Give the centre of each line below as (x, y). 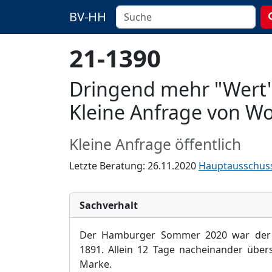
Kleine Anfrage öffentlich (155, 144)
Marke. (96, 264)
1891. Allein (107, 250)
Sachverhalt (109, 205)
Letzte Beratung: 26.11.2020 (134, 166)
